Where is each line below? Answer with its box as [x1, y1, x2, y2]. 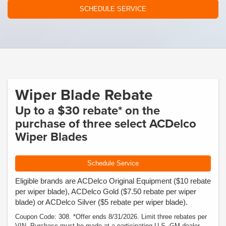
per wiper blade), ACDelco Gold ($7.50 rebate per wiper [15, 187, 196, 196]
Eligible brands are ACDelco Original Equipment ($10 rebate [15, 176, 211, 185]
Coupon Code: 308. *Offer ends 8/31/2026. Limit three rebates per [15, 212, 207, 220]
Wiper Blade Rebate [15, 84, 153, 105]
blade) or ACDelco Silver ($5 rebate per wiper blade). [15, 197, 188, 206]
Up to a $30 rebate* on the [15, 101, 160, 119]
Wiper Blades [15, 128, 87, 145]
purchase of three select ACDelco [15, 115, 196, 132]
